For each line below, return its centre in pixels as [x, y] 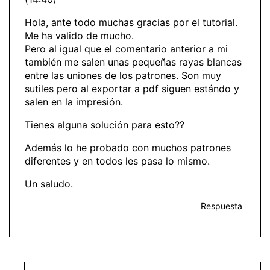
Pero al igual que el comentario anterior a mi [126, 49]
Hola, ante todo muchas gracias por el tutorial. [131, 23]
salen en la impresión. [74, 102]
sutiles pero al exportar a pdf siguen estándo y [132, 89]
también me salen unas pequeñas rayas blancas [133, 62]
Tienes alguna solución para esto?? [105, 125]
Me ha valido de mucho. [79, 36]
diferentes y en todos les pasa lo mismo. [117, 161]
